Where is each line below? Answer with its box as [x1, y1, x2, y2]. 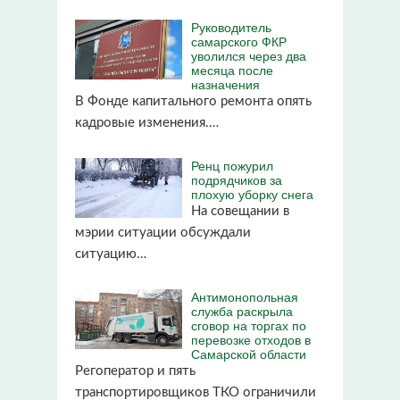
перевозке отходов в [191, 329, 311, 348]
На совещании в [191, 204, 289, 218]
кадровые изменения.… [75, 115, 219, 129]
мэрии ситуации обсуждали [75, 225, 251, 239]
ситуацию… [75, 246, 146, 261]
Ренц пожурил [191, 155, 273, 174]
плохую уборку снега [191, 184, 313, 203]
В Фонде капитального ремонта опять [75, 94, 312, 108]
